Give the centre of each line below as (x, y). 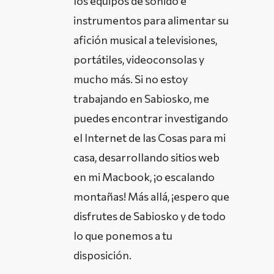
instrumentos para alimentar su (151, 20)
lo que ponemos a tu (123, 236)
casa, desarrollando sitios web (146, 157)
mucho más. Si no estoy (131, 79)
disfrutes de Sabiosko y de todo (150, 216)
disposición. (102, 255)
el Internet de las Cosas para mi (150, 138)
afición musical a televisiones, (145, 40)
